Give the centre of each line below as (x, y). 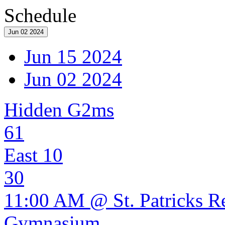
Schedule (40, 15)
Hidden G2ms (59, 110)
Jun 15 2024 (73, 57)
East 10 (33, 155)
